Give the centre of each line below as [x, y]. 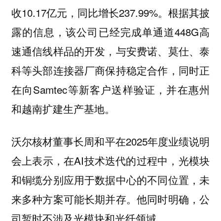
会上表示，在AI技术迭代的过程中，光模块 [110, 161]
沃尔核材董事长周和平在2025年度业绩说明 [110, 141]
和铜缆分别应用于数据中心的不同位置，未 [110, 180]
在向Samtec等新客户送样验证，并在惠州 [110, 89]
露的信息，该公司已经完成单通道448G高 [110, 31]
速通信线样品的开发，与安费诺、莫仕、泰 [110, 51]
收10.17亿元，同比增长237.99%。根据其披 [110, 12]
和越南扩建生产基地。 [63, 108]
